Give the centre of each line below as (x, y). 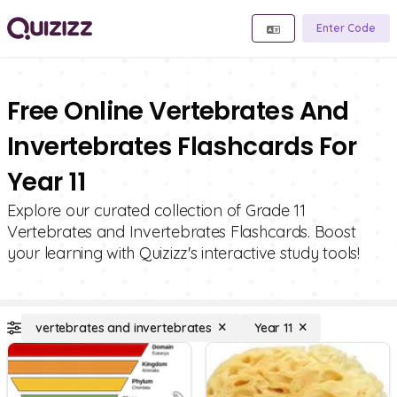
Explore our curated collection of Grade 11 (156, 210)
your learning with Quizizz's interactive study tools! (183, 253)
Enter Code (346, 28)
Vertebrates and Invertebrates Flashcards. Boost (182, 232)
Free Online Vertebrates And (178, 111)
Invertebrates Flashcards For (182, 147)
